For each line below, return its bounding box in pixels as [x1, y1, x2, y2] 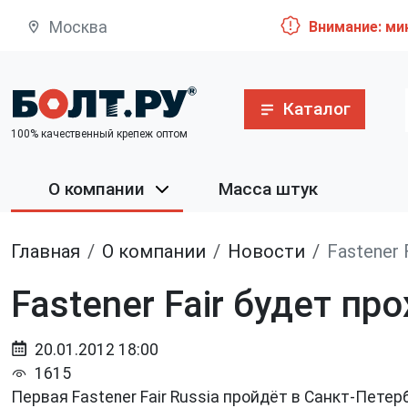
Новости [241, 240, 305, 263]
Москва [48, 18, 107, 37]
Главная [19, 240, 80, 263]
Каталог [282, 97, 351, 119]
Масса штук [219, 178, 319, 200]
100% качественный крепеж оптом [11, 127, 188, 140]
